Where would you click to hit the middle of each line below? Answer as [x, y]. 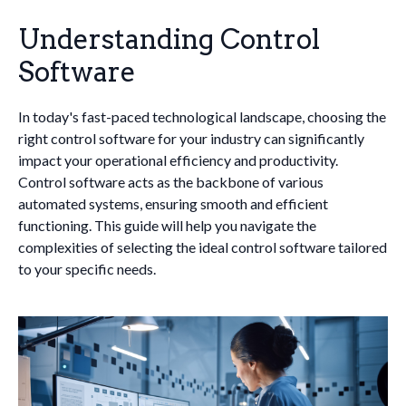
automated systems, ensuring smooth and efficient [173, 203]
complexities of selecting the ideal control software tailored [203, 247]
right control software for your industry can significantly [191, 138]
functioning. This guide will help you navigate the [167, 225]
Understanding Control [169, 39]
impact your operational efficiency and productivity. [178, 160]
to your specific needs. [87, 269]
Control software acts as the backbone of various [171, 182]
